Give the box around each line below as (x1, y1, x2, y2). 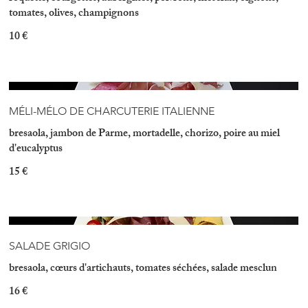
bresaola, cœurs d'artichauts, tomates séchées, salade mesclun (9, 259, 278, 280)
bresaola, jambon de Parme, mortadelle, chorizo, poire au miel (9, 124, 280, 144)
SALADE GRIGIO (9, 239, 91, 253)
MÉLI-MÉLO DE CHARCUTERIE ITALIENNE (9, 104, 215, 118)
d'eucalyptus (9, 139, 63, 159)
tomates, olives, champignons (9, 4, 140, 25)
